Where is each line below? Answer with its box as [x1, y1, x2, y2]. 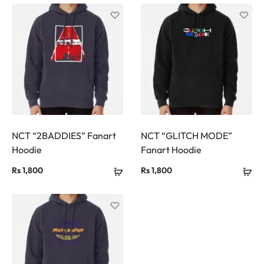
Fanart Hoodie [141, 144, 202, 156]
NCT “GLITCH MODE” [141, 130, 232, 142]
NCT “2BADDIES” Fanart [12, 130, 116, 142]
